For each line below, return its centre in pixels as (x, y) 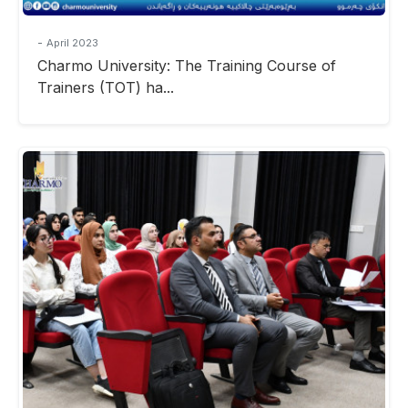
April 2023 (72, 42)
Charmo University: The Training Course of (187, 65)
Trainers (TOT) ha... (106, 87)
